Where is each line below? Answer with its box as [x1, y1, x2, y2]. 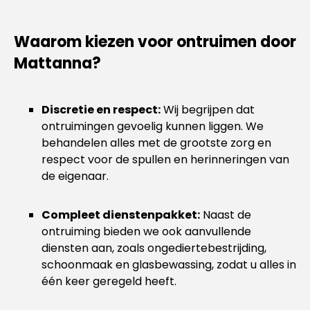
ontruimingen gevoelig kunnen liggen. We [42, 118, 264, 134]
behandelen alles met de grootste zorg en [42, 135, 271, 151]
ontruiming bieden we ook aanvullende [42, 224, 251, 239]
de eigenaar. [42, 168, 109, 184]
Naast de [200, 207, 251, 223]
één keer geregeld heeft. [42, 273, 176, 289]
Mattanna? [14, 53, 101, 74]
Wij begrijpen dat [161, 102, 255, 118]
